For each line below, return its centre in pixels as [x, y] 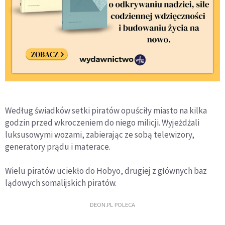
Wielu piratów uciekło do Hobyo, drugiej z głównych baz [106, 171]
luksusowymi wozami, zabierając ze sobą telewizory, [100, 135]
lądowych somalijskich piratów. [61, 183]
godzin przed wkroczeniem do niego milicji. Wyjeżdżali [102, 123]
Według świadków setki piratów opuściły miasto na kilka [106, 110]
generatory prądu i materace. [58, 147]
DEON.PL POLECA [113, 204]
